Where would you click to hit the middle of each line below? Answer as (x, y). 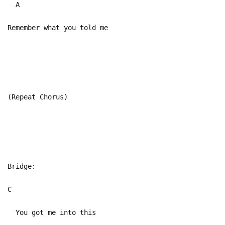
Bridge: (22, 166)
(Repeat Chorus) (38, 97)
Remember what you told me (58, 27)
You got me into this (52, 212)
